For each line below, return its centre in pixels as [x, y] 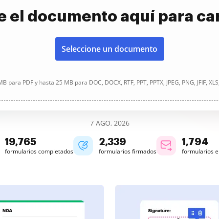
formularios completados [39, 151]
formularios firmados [128, 151]
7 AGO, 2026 [109, 123]
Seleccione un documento [109, 49]
